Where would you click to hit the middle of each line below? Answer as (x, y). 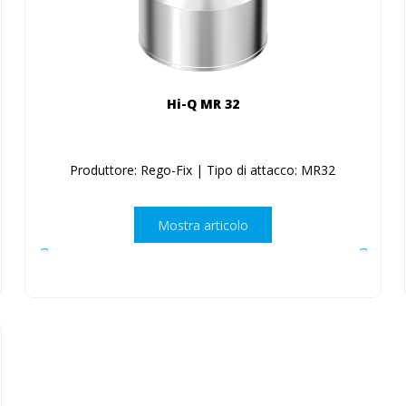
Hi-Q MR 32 (203, 104)
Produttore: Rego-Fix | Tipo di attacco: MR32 (203, 170)
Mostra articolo (203, 225)
